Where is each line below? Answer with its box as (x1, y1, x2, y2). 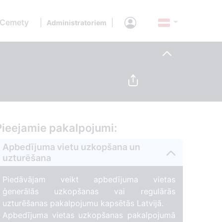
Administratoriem (46, 18, 107, 27)
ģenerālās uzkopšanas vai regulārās (2, 186, 175, 197)
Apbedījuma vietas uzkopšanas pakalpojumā (2, 210, 175, 221)
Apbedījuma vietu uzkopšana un (2, 141, 140, 152)
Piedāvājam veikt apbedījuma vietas (2, 174, 175, 185)
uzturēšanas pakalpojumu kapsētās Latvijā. (2, 198, 164, 209)
